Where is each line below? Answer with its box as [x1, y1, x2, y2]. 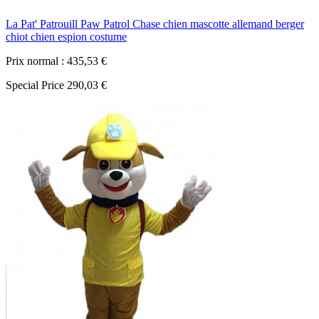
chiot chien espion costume [6, 31, 127, 43]
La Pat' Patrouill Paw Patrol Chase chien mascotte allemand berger [6, 18, 304, 31]
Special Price [6, 79, 64, 92]
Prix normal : [6, 55, 64, 68]
